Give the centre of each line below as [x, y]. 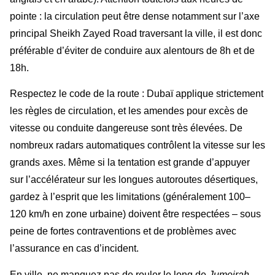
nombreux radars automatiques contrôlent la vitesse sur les [137, 145]
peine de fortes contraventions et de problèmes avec [123, 231]
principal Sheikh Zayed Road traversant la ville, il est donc [136, 33]
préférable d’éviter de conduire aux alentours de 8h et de [132, 50]
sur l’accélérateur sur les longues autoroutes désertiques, [134, 180]
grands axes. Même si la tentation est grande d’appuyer [130, 163]
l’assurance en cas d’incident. [74, 249]
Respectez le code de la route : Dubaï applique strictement [137, 94]
